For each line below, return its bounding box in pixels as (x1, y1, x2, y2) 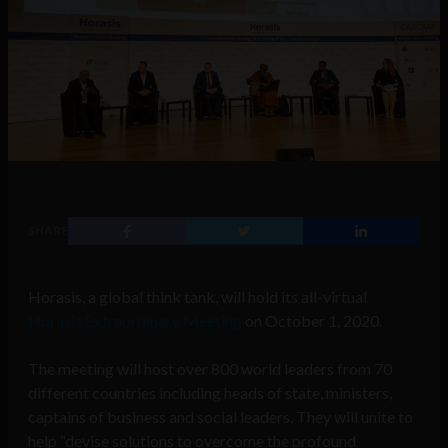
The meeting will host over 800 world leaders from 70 (28, 359, 392, 379)
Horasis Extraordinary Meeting (28, 311, 242, 331)
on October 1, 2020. (242, 311, 382, 331)
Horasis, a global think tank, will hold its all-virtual (28, 287, 367, 307)
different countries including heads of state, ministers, (28, 383, 392, 403)
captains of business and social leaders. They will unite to (28, 407, 413, 427)
